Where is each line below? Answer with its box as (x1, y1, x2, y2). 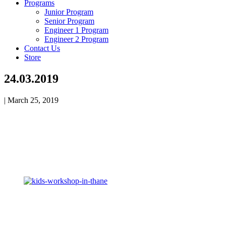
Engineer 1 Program (44, 25, 108, 34)
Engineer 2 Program (44, 34, 108, 43)
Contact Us (24, 43, 60, 52)
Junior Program (44, 7, 93, 16)
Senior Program (44, 16, 94, 25)
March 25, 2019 (8, 95, 59, 104)
